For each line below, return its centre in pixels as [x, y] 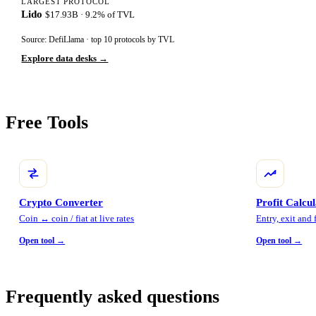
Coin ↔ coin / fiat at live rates [77, 219]
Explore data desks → [65, 59]
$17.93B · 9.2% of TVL [90, 14]
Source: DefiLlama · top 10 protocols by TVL [98, 40]
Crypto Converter [61, 203]
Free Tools [47, 123]
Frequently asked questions [113, 297]
